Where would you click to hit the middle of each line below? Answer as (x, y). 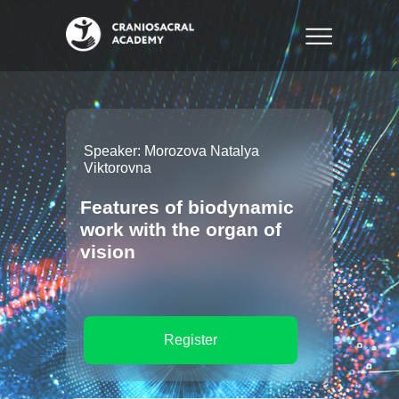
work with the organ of (181, 229)
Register (191, 340)
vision (108, 252)
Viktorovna (118, 168)
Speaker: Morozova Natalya (171, 151)
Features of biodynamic (187, 207)
